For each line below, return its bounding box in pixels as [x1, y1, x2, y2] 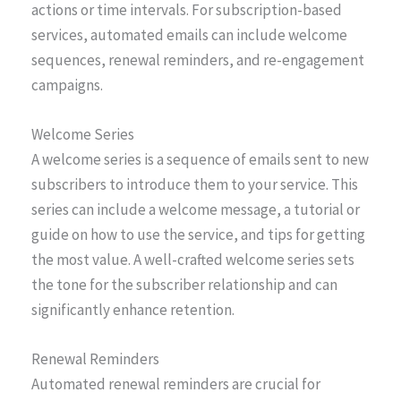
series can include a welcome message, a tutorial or [31, 200, 360, 220]
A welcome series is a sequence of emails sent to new [31, 149, 369, 170]
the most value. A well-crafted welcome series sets [31, 250, 354, 270]
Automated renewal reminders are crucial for [31, 374, 320, 395]
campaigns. [31, 74, 103, 95]
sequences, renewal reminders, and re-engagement [31, 49, 364, 70]
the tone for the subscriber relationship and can [31, 275, 337, 295]
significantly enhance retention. [31, 300, 235, 320]
